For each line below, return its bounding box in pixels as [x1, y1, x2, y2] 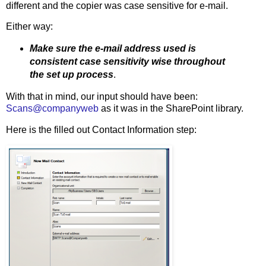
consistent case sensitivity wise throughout [29, 56, 225, 67]
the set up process [29, 69, 113, 80]
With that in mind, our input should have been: [6, 91, 198, 102]
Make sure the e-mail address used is [29, 43, 196, 54]
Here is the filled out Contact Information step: [6, 124, 197, 135]
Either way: [6, 21, 53, 32]
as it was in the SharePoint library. [99, 103, 243, 114]
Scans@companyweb [6, 103, 99, 114]
